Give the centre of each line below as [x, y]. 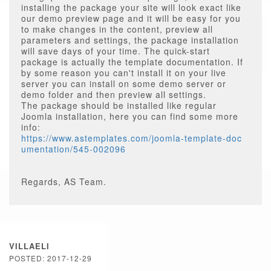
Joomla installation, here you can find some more [130, 116]
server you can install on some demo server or [124, 83]
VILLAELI [29, 246]
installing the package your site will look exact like [131, 7]
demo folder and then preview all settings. [114, 94]
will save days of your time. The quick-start [116, 51]
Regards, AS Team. [64, 181]
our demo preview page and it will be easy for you [131, 18]
